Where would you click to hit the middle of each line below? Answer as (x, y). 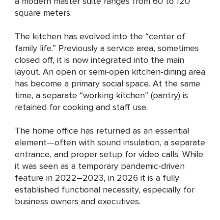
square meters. (43, 13)
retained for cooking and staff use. (81, 107)
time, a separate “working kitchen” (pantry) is (101, 95)
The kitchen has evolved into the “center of (100, 36)
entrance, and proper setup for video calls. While (109, 154)
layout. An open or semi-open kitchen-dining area (110, 72)
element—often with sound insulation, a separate (110, 142)
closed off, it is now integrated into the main (99, 60)
